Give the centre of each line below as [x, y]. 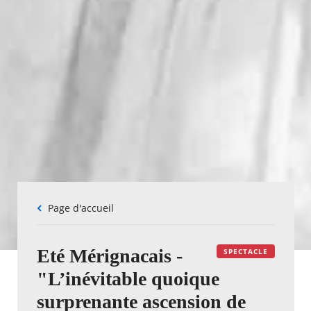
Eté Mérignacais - [109, 255]
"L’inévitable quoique [128, 278]
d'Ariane [56, 221]
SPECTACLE [245, 251]
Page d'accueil [83, 208]
